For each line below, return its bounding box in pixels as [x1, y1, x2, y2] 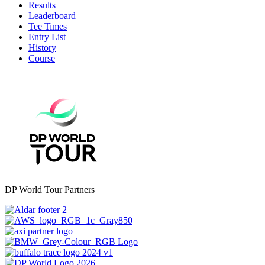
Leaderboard [28, 10, 76, 21]
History [28, 42, 56, 53]
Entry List [28, 31, 66, 42]
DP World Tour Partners [5, 184, 95, 195]
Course [28, 53, 55, 63]
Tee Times [28, 21, 67, 31]
